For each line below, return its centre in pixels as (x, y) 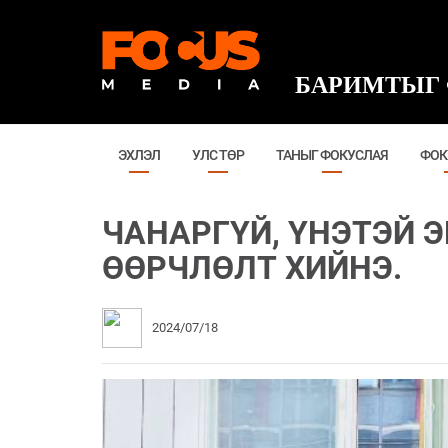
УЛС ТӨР (218, 155)
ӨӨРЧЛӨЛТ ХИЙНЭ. (252, 268)
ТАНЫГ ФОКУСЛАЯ (332, 155)
